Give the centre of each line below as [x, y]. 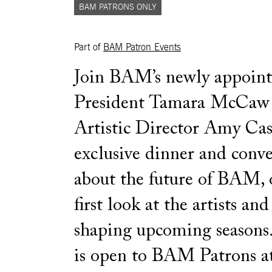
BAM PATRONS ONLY [118, 7]
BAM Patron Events [142, 47]
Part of [89, 47]
